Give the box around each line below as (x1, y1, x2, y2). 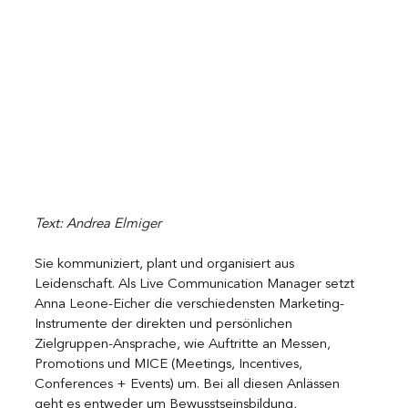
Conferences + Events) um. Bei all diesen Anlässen (35, 377, 343, 392)
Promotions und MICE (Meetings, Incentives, (35, 357, 306, 372)
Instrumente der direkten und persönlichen (35, 317, 296, 331)
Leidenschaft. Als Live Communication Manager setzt (35, 277, 358, 291)
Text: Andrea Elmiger (35, 217, 161, 231)
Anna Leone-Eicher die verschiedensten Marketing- (35, 297, 344, 311)
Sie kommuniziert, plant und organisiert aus (35, 257, 298, 271)
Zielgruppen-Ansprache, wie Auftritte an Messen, (35, 337, 334, 352)
